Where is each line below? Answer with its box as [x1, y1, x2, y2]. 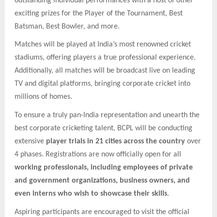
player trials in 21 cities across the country [46, 137, 185, 145]
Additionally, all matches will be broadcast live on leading [15, 67, 195, 75]
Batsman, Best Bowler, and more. [15, 22, 120, 31]
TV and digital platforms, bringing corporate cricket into [15, 80, 190, 88]
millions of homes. [15, 93, 72, 101]
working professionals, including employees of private [15, 163, 193, 171]
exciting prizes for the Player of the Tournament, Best [15, 9, 183, 17]
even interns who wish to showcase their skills [15, 189, 167, 198]
